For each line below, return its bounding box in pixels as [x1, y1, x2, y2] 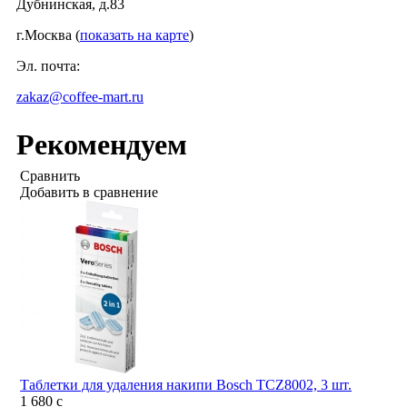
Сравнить [20, 167, 81, 184]
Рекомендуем [16, 127, 187, 161]
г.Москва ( [16, 27, 80, 44]
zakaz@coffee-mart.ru [16, 89, 144, 105]
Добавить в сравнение [20, 184, 159, 200]
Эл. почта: [16, 58, 80, 74]
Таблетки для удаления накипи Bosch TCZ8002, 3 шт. [20, 376, 352, 392]
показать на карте [80, 27, 189, 44]
